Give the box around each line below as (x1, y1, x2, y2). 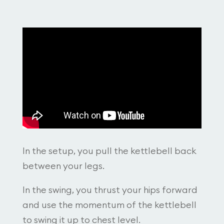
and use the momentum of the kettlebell (22, 200, 196, 209)
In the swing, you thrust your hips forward (22, 185, 197, 194)
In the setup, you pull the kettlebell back (22, 146, 196, 155)
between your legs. (22, 161, 104, 170)
